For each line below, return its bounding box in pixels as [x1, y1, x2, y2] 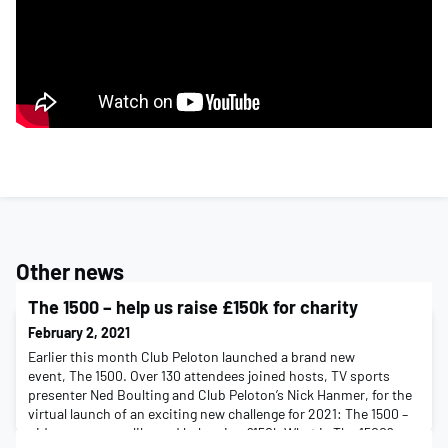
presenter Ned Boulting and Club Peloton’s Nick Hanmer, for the [28, 385, 412, 403]
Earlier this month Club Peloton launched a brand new [28, 347, 355, 365]
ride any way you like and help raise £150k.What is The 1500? [28, 423, 393, 441]
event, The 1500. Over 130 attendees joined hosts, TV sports [28, 366, 390, 384]
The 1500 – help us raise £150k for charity [28, 295, 358, 318]
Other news [16, 257, 124, 284]
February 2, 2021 [28, 323, 130, 341]
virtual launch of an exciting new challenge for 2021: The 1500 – [28, 404, 408, 422]
